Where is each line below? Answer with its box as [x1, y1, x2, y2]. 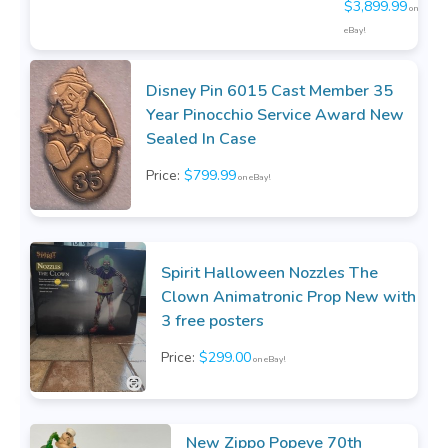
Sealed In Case [146, 128, 256, 151]
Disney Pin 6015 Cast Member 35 [146, 80, 393, 103]
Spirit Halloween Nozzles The [160, 262, 378, 285]
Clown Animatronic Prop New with [160, 286, 416, 309]
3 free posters [160, 310, 264, 333]
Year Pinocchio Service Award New [146, 104, 404, 127]
